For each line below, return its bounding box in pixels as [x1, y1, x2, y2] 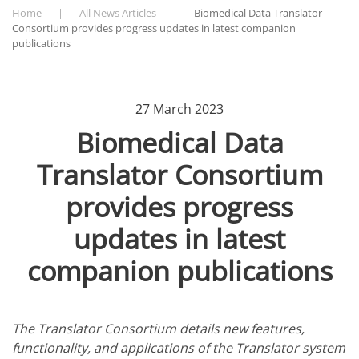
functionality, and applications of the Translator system [12, 339, 345, 357]
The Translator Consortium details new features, [12, 320, 305, 337]
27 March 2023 [135, 100, 224, 118]
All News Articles [79, 6, 156, 20]
